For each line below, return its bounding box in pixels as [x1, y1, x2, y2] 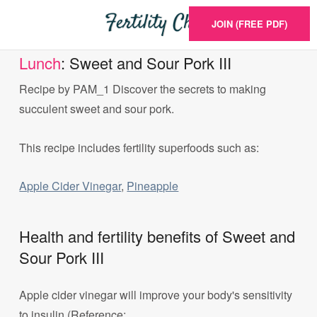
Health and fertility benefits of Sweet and [19, 225, 296, 248]
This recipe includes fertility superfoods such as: [19, 139, 260, 156]
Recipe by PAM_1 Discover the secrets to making [19, 81, 267, 98]
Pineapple [127, 177, 179, 194]
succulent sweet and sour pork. [19, 100, 175, 117]
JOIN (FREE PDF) [212, 17, 287, 30]
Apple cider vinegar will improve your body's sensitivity [19, 287, 293, 304]
